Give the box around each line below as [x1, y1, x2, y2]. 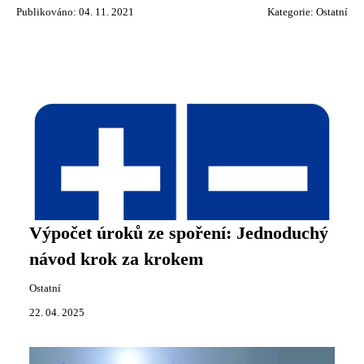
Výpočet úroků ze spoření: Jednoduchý [29, 223, 328, 244]
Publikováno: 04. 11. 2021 [16, 6, 134, 19]
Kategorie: [267, 6, 316, 19]
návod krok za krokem [29, 249, 203, 270]
